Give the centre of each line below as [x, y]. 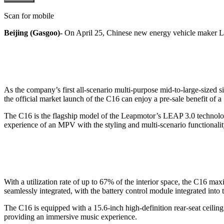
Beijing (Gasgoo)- [33, 32]
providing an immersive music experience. [70, 216]
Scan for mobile [29, 15]
